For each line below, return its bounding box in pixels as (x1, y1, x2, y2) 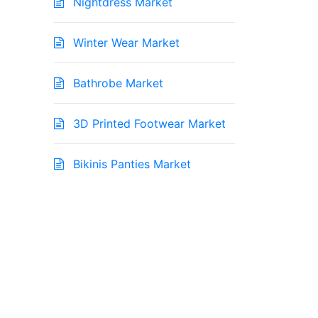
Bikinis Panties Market (70, 157, 191, 172)
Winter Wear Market (70, 35, 180, 50)
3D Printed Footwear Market (70, 116, 226, 131)
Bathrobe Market (70, 76, 163, 91)
